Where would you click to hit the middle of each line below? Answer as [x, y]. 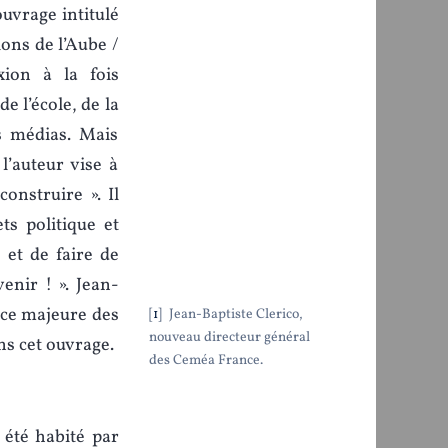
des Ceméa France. [205, 360]
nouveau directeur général [229, 337]
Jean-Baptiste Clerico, [234, 314]
